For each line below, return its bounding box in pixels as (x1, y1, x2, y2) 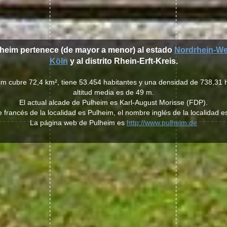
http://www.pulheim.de (127, 119, 197, 127)
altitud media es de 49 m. (73, 88, 154, 96)
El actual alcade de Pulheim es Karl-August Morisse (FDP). (19, 98, 208, 106)
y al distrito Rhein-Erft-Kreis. (67, 57, 178, 65)
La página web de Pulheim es (30, 119, 127, 127)
